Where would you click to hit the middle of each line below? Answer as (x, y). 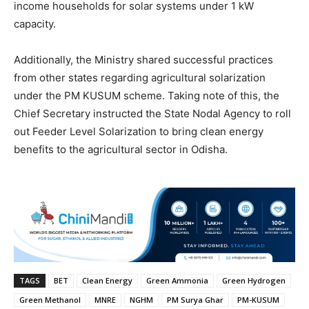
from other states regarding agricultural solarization (140, 78)
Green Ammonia (177, 281)
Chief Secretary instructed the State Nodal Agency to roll (152, 114)
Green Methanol (50, 300)
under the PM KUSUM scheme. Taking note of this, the (147, 96)
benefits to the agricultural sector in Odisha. (121, 150)
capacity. (35, 24)
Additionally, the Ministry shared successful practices (143, 60)
